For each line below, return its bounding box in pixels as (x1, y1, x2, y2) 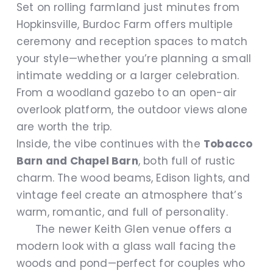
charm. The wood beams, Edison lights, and (16, 171, 250, 186)
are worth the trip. (16, 119, 112, 135)
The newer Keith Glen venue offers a (16, 222, 232, 237)
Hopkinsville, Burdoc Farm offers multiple (16, 17, 233, 32)
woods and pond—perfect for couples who (16, 256, 246, 271)
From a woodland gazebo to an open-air (16, 85, 237, 101)
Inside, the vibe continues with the (16, 136, 204, 152)
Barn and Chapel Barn (16, 154, 138, 169)
